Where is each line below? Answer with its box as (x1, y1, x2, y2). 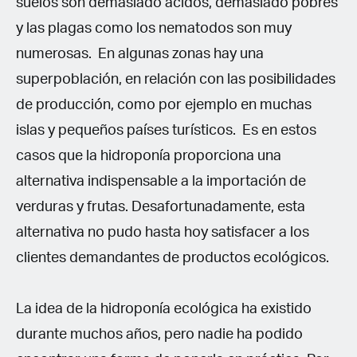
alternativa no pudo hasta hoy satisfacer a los (16, 225, 309, 240)
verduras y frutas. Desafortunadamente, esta (16, 199, 305, 214)
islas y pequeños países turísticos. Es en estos (16, 123, 316, 138)
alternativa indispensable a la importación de (16, 174, 306, 189)
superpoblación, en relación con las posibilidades (16, 72, 335, 87)
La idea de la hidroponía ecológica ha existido (16, 301, 312, 316)
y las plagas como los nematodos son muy (16, 21, 292, 36)
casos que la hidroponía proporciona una (16, 148, 281, 163)
